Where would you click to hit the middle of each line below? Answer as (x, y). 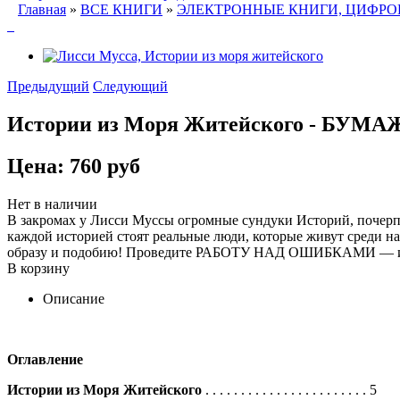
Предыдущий (48, 86)
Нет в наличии (52, 204)
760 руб (105, 166)
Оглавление (45, 359)
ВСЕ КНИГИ (121, 9)
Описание (74, 298)
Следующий (130, 86)
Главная (42, 9)
